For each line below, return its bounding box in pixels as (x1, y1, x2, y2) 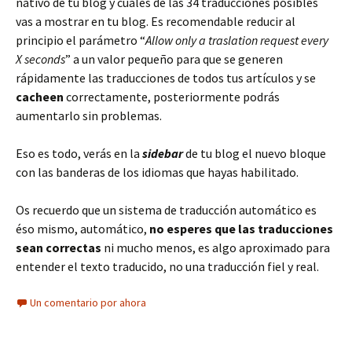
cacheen (16, 89, 64, 104)
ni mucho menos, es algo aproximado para (101, 240, 330, 255)
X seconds (16, 51, 65, 67)
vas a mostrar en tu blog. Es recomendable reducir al (16, 13, 295, 29)
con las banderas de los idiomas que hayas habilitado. (16, 164, 299, 180)
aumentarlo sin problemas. (16, 108, 162, 123)
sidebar (142, 145, 183, 161)
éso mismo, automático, (16, 221, 149, 236)
